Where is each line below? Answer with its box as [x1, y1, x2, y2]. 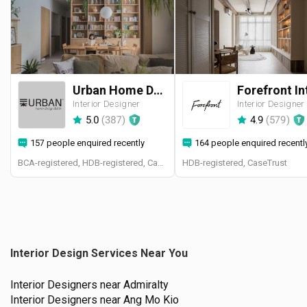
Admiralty [123, 278, 169, 292]
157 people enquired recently [31, 137, 145, 148]
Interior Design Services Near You [10, 247, 188, 260]
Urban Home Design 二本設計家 [153, 82, 163, 97]
